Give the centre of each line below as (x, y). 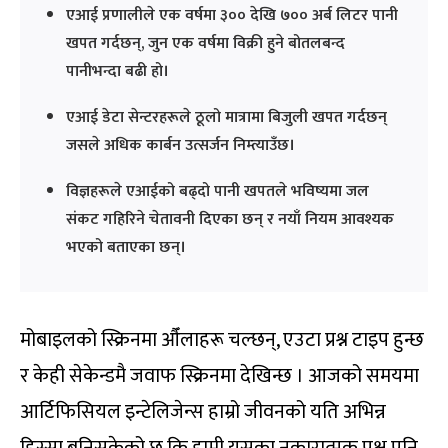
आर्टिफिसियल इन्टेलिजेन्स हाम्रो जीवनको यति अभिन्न (203, 412)
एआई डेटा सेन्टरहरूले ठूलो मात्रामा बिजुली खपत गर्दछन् (226, 118)
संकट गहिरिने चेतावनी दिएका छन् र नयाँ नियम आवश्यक (230, 220)
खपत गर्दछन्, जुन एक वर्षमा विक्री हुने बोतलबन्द (205, 44)
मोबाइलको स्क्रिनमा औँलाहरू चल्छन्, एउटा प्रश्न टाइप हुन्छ (222, 340)
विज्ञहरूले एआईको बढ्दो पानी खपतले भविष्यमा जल (217, 192)
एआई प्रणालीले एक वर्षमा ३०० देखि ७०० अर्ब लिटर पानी (232, 16)
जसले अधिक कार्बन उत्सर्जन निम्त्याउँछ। (180, 146)
